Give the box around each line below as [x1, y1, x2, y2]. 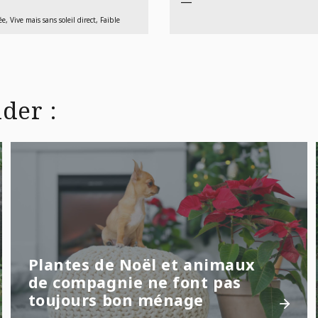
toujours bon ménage [28, 290, 204, 311]
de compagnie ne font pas [28, 272, 241, 293]
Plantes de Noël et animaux [28, 254, 256, 275]
